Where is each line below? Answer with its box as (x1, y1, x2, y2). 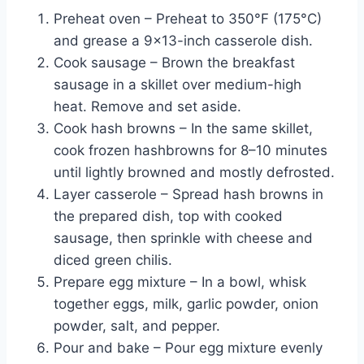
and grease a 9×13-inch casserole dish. (54, 32, 313, 50)
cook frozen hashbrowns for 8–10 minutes (54, 142, 327, 159)
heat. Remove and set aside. (54, 98, 241, 115)
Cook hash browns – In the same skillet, (54, 120, 313, 137)
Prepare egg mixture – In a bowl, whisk (54, 274, 306, 291)
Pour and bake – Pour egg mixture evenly (54, 340, 323, 357)
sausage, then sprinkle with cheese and (54, 230, 313, 247)
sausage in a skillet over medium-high (54, 76, 301, 93)
